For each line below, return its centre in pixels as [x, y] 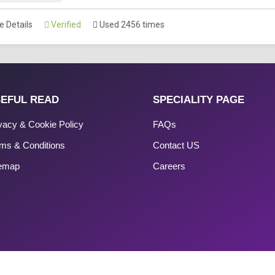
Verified [65, 24]
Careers [169, 166]
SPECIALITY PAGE [199, 99]
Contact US [176, 145]
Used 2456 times [131, 24]
